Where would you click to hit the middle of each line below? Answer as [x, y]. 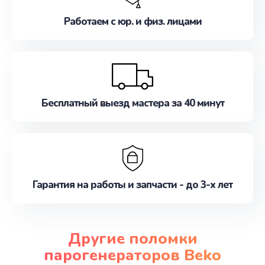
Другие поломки [132, 238]
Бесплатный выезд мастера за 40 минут [132, 103]
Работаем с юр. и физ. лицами [132, 22]
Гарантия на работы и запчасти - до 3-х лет [132, 185]
